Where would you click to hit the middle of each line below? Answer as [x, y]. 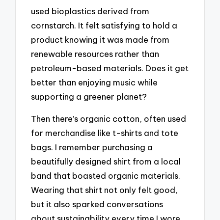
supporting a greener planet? [89, 97]
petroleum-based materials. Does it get [110, 68]
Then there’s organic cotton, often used [109, 118]
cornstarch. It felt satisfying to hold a [104, 26]
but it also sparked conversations [97, 204]
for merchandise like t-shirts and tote [105, 133]
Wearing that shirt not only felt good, [105, 190]
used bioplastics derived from [90, 11]
